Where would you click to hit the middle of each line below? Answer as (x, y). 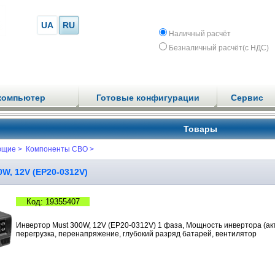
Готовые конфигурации (148, 98)
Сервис (247, 98)
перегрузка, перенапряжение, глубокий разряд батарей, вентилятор (136, 234)
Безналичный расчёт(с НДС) (219, 48)
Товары (200, 129)
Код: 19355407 (53, 202)
